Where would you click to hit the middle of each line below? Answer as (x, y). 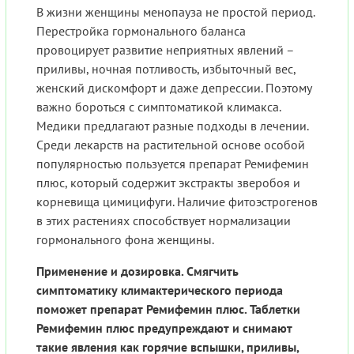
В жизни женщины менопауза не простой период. (175, 12)
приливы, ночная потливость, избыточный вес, (166, 69)
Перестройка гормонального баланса (141, 31)
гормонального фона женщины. (125, 240)
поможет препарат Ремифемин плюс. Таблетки (168, 309)
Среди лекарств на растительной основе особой (171, 145)
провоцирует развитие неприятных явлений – (165, 50)
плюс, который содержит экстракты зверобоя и (168, 183)
